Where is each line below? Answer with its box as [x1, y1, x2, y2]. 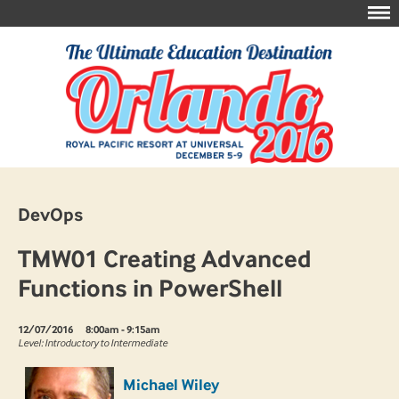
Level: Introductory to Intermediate [18, 337, 167, 350]
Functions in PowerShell [18, 273, 282, 304]
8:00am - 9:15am [85, 323, 160, 337]
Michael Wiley [123, 376, 219, 395]
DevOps [18, 204, 83, 226]
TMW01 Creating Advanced [18, 244, 312, 274]
